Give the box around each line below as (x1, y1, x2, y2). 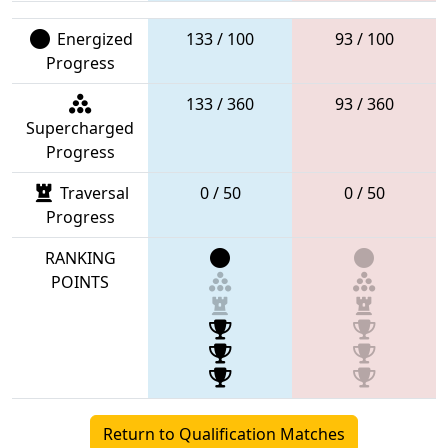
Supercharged (26, 116, 134, 139)
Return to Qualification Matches (103, 422, 345, 445)
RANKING (44, 246, 116, 269)
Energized (52, 27, 133, 50)
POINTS (51, 270, 109, 293)
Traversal (56, 181, 129, 204)
